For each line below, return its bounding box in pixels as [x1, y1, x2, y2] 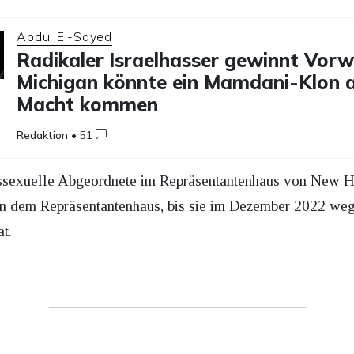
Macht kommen [17, 92, 159, 116]
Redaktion [17, 127, 69, 142]
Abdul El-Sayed [17, 28, 112, 44]
